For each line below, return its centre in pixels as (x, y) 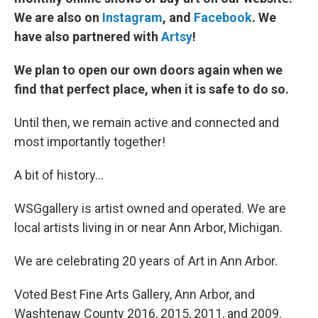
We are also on (57, 17)
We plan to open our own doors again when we (148, 70)
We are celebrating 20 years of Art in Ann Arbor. (147, 261)
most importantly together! (90, 141)
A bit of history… (59, 175)
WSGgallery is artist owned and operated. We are (150, 208)
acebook (226, 17)
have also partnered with (88, 36)
